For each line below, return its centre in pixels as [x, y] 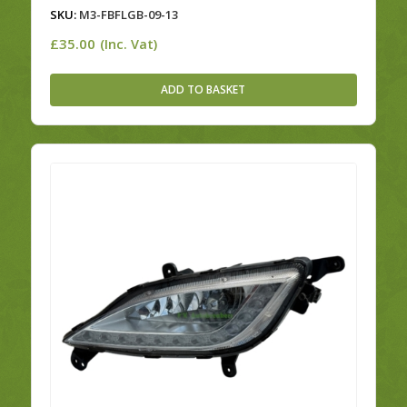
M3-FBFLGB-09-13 [127, 15]
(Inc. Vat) [128, 45]
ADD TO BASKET [203, 90]
